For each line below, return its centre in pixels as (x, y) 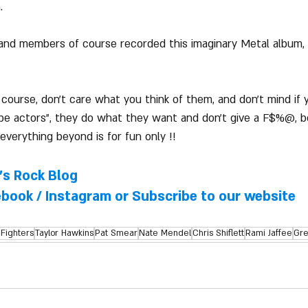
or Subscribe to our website (203, 196)
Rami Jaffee (268, 233)
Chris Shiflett (218, 233)
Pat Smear (116, 233)
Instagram (78, 196)
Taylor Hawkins (64, 233)
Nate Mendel (165, 233)
